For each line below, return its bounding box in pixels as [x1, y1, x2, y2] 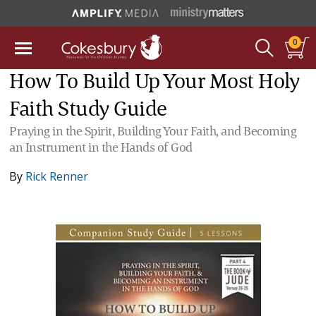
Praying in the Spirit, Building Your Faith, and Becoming [9, 126, 297, 138]
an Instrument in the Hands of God [9, 142, 193, 154]
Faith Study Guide [9, 99, 167, 121]
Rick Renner [25, 169, 89, 184]
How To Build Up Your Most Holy [9, 72, 300, 93]
